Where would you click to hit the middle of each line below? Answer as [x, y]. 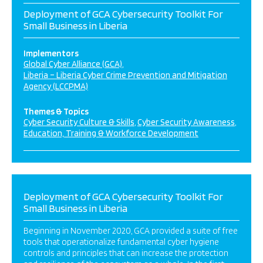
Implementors [51, 53]
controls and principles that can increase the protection [126, 253]
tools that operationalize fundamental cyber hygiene [121, 242]
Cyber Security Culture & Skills [79, 122]
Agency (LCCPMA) [56, 86]
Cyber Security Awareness [186, 122]
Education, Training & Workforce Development [111, 133]
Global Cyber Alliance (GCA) [73, 64]
